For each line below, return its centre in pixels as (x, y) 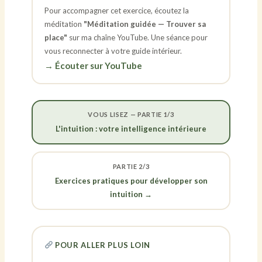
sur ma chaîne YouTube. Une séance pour (137, 37)
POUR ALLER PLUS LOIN (102, 245)
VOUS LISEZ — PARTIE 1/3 (131, 115)
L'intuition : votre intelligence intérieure (131, 129)
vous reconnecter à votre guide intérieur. (113, 51)
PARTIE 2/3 (131, 166)
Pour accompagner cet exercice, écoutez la (116, 10)
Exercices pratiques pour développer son (131, 180)
